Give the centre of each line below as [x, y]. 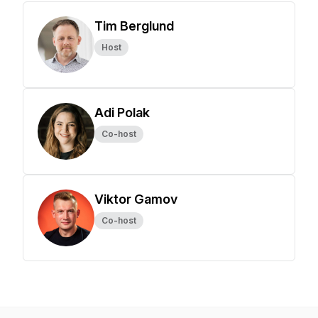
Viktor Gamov [136, 199]
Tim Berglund [134, 26]
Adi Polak [122, 113]
